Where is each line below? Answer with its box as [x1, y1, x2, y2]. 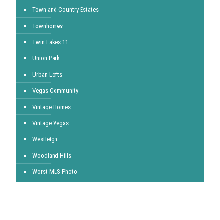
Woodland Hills [32, 152, 71, 159]
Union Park [32, 55, 60, 62]
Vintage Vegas [32, 119, 69, 127]
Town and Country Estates [32, 6, 99, 13]
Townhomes [32, 22, 63, 29]
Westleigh [32, 136, 57, 143]
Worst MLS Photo [32, 168, 77, 175]
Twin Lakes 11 [32, 38, 68, 46]
